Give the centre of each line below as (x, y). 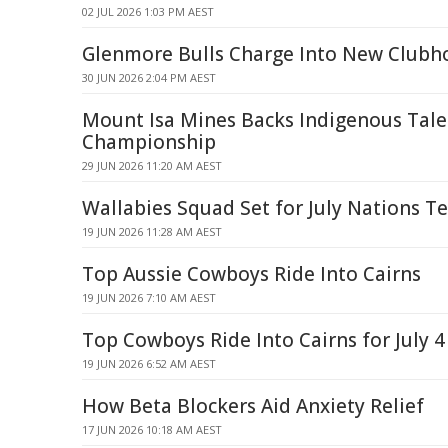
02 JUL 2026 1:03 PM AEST (148, 11)
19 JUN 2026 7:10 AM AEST (149, 297)
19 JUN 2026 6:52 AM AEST (149, 363)
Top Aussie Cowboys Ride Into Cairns (251, 274)
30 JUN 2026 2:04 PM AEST (149, 77)
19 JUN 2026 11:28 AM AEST (152, 231)
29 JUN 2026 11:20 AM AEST (152, 165)
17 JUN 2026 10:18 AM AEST (152, 429)
